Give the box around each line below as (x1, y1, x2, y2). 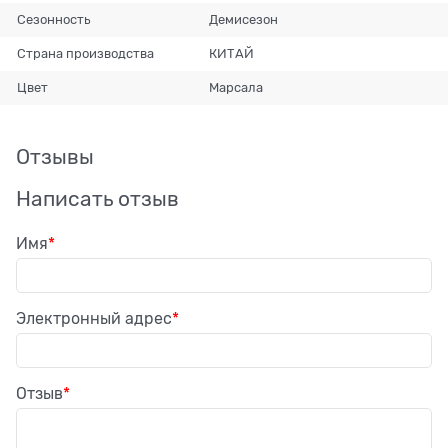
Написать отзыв (16, 186, 179, 211)
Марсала (208, 79, 263, 95)
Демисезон (208, 11, 278, 27)
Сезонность (17, 11, 90, 27)
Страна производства (17, 45, 154, 61)
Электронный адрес (16, 309, 172, 328)
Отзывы (16, 144, 94, 169)
